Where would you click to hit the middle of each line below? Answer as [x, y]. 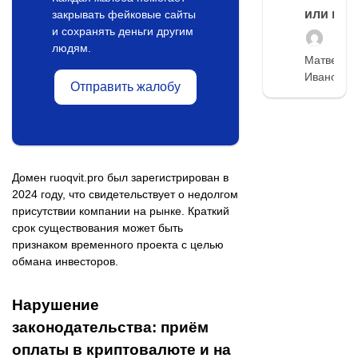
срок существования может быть [97, 228]
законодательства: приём [110, 328]
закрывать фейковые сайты [124, 15]
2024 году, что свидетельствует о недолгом [125, 195]
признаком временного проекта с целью [118, 245]
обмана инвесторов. [65, 262]
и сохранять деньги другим [123, 32]
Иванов [324, 77]
